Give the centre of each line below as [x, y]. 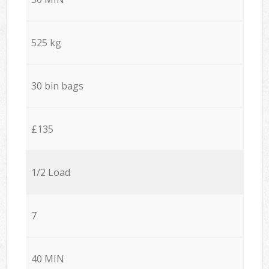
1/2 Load [50, 172]
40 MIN [47, 258]
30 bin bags [57, 86]
